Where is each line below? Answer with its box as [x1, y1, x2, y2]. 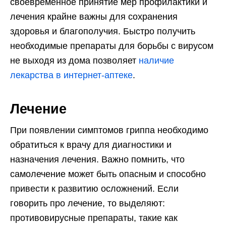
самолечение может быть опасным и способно [10, 169, 206, 180]
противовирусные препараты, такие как [10, 213, 178, 223]
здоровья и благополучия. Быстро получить [10, 26, 195, 37]
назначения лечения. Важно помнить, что [10, 154, 185, 165]
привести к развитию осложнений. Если [10, 184, 179, 194]
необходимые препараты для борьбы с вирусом [10, 41, 213, 51]
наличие [139, 55, 174, 66]
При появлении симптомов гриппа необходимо [10, 125, 208, 136]
